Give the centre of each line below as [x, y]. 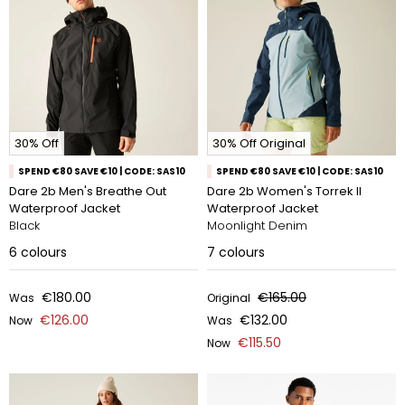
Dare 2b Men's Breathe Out [88, 191]
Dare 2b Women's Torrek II [284, 191]
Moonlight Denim [257, 226]
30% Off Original [259, 143]
